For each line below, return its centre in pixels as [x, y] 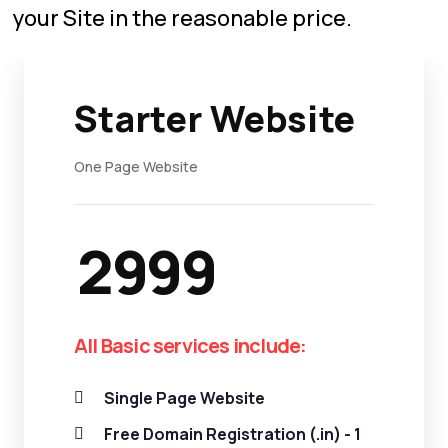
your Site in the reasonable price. [182, 18]
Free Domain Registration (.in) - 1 [232, 434]
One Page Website [136, 166]
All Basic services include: [190, 345]
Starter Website [215, 118]
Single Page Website [184, 398]
